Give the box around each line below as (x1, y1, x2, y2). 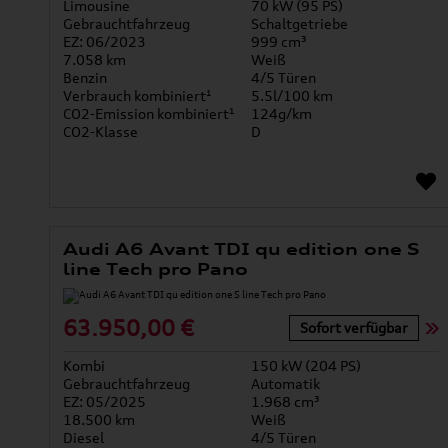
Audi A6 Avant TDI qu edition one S (62, 239, 420, 260)
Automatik (250, 375, 320, 393)
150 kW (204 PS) (250, 357, 361, 375)
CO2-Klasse (62, 123, 138, 141)
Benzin (62, 69, 107, 87)
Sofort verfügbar (299, 318, 408, 336)
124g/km (250, 105, 312, 123)
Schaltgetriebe (250, 15, 348, 33)
